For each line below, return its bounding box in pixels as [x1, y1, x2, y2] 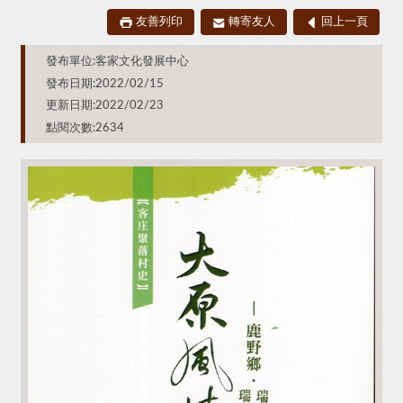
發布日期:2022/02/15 [45, 76, 164, 90]
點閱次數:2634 [45, 121, 124, 135]
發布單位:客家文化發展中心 [45, 55, 189, 68]
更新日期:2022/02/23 [45, 99, 164, 112]
